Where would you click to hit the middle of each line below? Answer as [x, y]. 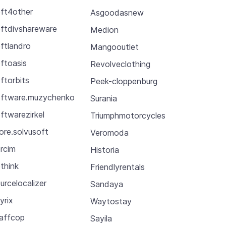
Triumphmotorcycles [128, 115]
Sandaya [106, 184]
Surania [103, 98]
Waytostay [111, 201]
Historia [104, 150]
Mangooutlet [114, 47]
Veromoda [109, 132]
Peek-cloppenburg [124, 81]
